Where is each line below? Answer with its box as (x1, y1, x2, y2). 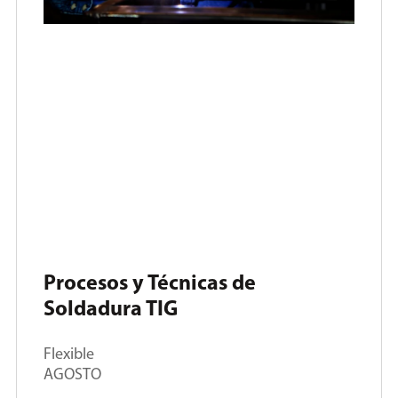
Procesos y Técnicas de (44, 274, 256, 296)
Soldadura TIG (44, 299, 178, 322)
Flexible (44, 346, 94, 364)
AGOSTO (44, 367, 101, 385)
